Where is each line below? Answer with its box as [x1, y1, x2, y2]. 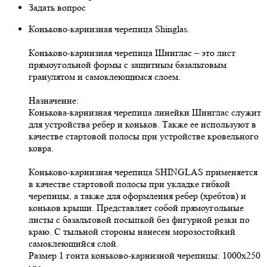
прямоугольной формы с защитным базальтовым [29, 58, 226, 70]
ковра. [29, 142, 54, 154]
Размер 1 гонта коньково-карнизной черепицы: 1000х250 [29, 249, 260, 261]
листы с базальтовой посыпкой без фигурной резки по [29, 213, 250, 225]
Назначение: [29, 94, 79, 106]
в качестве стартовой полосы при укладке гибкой [29, 178, 230, 190]
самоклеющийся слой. [29, 237, 119, 249]
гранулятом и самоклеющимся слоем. [29, 70, 181, 82]
